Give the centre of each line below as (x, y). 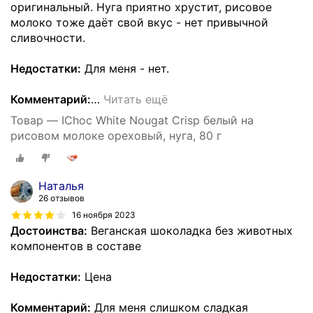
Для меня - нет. (125, 69)
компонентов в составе (76, 246)
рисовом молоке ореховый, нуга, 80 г (116, 136)
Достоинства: (49, 230)
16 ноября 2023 (104, 215)
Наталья (61, 185)
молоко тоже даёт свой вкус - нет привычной (139, 23)
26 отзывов (61, 198)
